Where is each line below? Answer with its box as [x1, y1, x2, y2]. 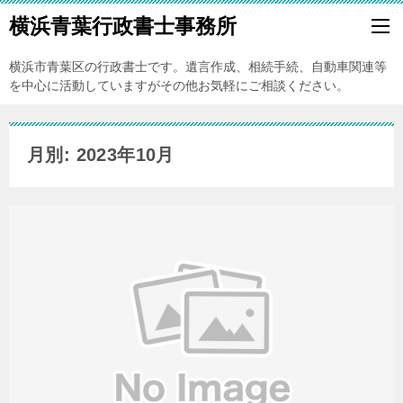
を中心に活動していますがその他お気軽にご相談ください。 [9, 78, 349, 93]
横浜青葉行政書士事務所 [9, 14, 237, 38]
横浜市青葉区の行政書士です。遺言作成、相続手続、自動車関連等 [9, 59, 387, 74]
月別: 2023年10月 [27, 145, 175, 165]
